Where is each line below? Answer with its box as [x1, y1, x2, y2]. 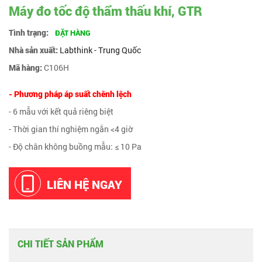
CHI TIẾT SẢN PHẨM [18, 237, 104, 250]
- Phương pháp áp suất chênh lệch [9, 88, 132, 99]
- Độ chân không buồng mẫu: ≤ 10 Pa [9, 141, 142, 152]
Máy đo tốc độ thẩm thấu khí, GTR [9, 2, 202, 19]
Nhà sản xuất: [9, 44, 58, 56]
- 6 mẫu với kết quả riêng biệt [9, 106, 113, 117]
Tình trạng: [9, 27, 50, 38]
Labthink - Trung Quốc [60, 44, 141, 56]
